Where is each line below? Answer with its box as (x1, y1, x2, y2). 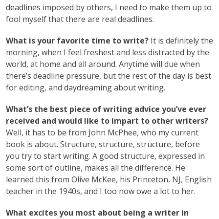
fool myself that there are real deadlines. (6, 13, 154, 24)
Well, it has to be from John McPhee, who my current (6, 127, 198, 138)
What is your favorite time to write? (6, 35, 151, 46)
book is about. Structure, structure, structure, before (6, 138, 200, 150)
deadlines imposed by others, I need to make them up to (6, 1, 212, 13)
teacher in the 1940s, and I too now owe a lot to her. (6, 185, 196, 197)
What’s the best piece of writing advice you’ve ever (6, 103, 206, 114)
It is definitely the (151, 35, 213, 46)
